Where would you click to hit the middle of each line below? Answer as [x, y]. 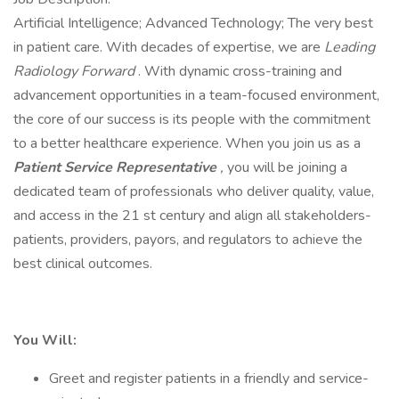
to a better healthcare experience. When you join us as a [187, 143]
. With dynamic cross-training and [240, 71]
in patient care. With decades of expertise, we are [169, 47]
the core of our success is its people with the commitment [192, 119]
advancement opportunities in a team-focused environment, [196, 95]
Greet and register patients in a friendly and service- [209, 379]
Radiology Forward [76, 71]
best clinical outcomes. [83, 264]
